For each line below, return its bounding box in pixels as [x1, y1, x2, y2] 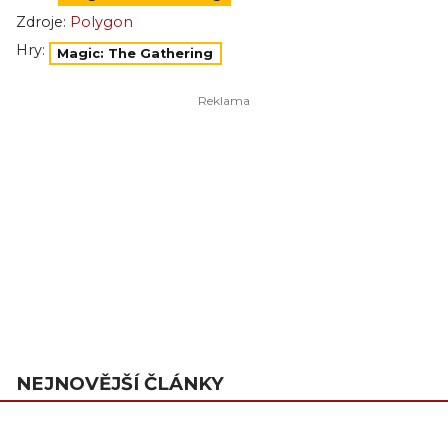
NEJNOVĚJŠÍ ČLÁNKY [16, 371, 224, 395]
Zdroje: [16, 12, 66, 31]
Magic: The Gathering [57, 45, 214, 61]
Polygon [70, 12, 133, 31]
